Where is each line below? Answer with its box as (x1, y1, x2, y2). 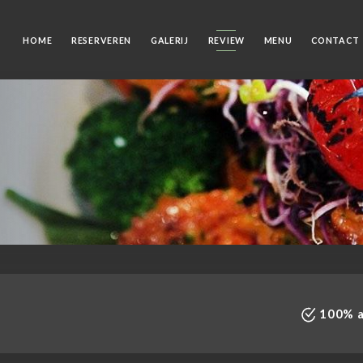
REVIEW (207, 35, 245, 45)
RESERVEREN (70, 35, 132, 45)
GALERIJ (150, 35, 189, 45)
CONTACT (311, 35, 360, 45)
